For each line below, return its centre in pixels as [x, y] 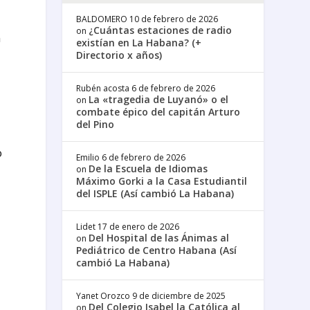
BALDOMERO [102, 19]
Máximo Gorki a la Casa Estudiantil [162, 181]
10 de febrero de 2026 [174, 19]
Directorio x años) [119, 55]
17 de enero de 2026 [139, 226]
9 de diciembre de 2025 [179, 295]
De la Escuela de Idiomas [148, 168]
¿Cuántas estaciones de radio [161, 30]
